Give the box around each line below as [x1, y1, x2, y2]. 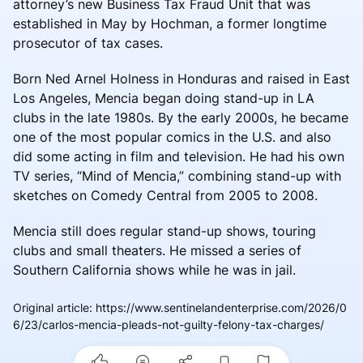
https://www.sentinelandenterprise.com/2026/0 [96, 300, 347, 314]
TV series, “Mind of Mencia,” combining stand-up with [13, 167, 341, 184]
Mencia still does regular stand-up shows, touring [13, 222, 316, 239]
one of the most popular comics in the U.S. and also [13, 128, 331, 145]
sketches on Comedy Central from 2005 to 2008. [13, 186, 318, 203]
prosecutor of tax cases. [13, 34, 163, 51]
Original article [13, 300, 89, 314]
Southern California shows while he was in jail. [13, 261, 296, 278]
